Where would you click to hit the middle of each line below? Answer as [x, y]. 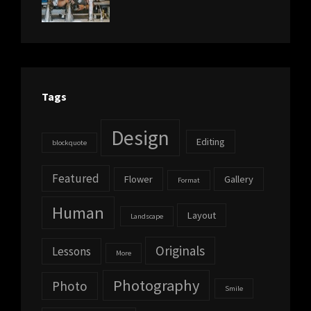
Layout [201, 215]
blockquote [69, 142]
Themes [201, 10]
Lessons [72, 251]
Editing [210, 141]
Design [140, 137]
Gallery [238, 179]
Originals [180, 250]
